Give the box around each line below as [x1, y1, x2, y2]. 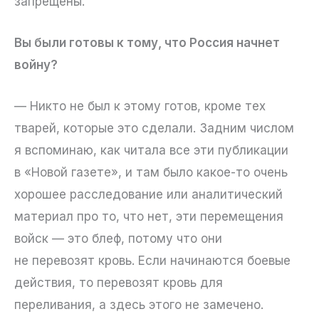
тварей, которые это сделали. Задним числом [14, 121, 294, 136]
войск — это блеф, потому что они [14, 231, 222, 246]
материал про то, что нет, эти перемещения [14, 209, 283, 224]
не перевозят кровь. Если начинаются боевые [14, 253, 291, 268]
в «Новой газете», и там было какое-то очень [14, 165, 288, 180]
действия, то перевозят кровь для [14, 276, 223, 291]
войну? [14, 58, 58, 73]
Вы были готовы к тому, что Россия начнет [14, 36, 280, 51]
